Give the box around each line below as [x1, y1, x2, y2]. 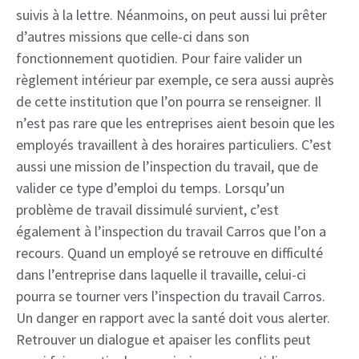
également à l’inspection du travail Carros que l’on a [16, 221, 326, 240]
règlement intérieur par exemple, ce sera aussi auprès [16, 70, 334, 89]
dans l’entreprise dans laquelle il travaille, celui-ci [16, 264, 306, 284]
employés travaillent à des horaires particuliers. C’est [16, 135, 332, 154]
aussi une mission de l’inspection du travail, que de [16, 156, 318, 175]
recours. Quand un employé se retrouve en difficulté [16, 243, 323, 262]
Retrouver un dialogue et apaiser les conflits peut [16, 329, 311, 349]
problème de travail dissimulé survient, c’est [16, 200, 279, 219]
